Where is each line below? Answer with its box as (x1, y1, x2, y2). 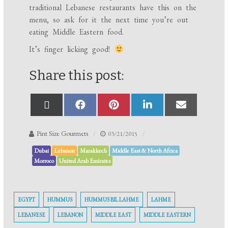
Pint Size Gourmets (37, 129, 89, 138)
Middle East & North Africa (112, 147, 178, 155)
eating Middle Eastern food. (29, 26, 124, 38)
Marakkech (80, 147, 107, 155)
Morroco (34, 157, 54, 165)
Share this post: (29, 68, 125, 84)
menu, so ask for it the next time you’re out (29, 14, 189, 25)
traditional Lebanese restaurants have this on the (29, 2, 197, 13)
